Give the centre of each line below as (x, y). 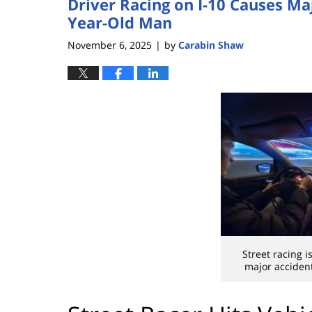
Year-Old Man (120, 23)
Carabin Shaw (211, 45)
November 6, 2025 (110, 45)
